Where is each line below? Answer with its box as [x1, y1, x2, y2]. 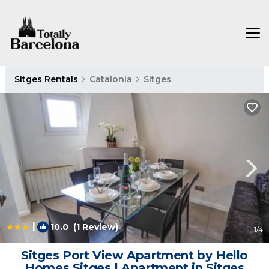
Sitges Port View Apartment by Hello [21, 248, 248, 262]
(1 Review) [68, 222, 118, 232]
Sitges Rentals [14, 74, 80, 85]
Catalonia [89, 74, 132, 85]
